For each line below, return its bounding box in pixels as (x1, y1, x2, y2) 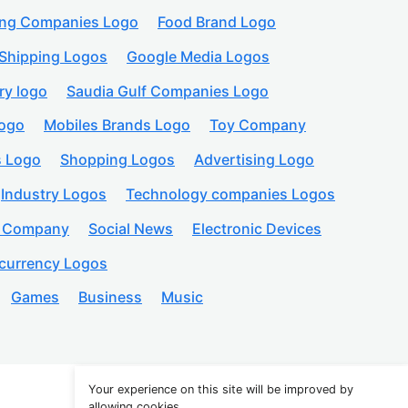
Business (78, 288, 142, 307)
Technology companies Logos (126, 185, 335, 204)
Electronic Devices (192, 219, 321, 238)
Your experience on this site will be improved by (88, 382, 353, 396)
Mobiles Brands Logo (44, 116, 190, 135)
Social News (88, 219, 173, 238)
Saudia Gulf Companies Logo (66, 81, 269, 100)
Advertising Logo (194, 150, 314, 169)
